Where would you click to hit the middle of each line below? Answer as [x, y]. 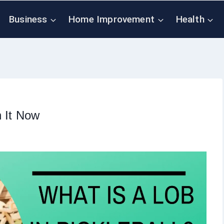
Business [28, 19]
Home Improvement [111, 19]
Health [190, 19]
